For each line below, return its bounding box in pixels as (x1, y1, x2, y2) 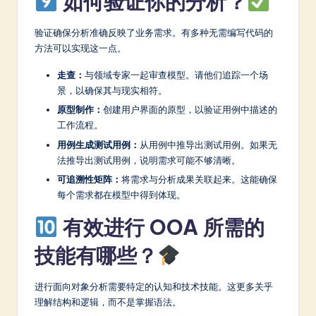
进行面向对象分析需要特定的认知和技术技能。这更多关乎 (35, 280, 273, 292)
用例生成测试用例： (57, 138, 140, 150)
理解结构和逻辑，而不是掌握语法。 (35, 296, 181, 308)
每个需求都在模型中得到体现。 (57, 188, 186, 200)
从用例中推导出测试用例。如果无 (140, 138, 277, 150)
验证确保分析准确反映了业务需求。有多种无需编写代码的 (35, 27, 273, 39)
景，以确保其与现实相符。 (57, 85, 167, 97)
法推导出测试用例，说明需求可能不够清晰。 (57, 154, 241, 166)
